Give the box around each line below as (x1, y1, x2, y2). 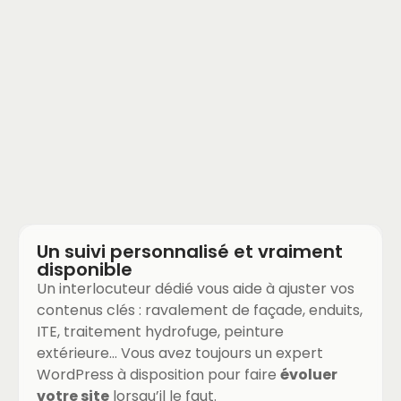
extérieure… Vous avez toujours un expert (37, 343, 323, 364)
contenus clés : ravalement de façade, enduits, (37, 300, 363, 321)
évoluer (280, 364, 337, 386)
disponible (37, 257, 132, 283)
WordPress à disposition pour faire (37, 364, 280, 386)
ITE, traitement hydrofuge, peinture (37, 321, 284, 343)
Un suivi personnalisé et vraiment (37, 239, 343, 265)
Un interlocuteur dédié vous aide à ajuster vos (37, 278, 354, 300)
